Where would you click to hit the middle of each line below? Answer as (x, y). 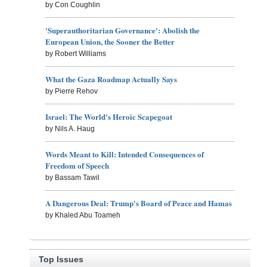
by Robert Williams (75, 53)
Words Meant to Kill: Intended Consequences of (124, 154)
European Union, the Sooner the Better (110, 41)
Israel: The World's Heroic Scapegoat (108, 116)
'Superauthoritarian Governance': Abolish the (122, 30)
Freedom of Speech (77, 165)
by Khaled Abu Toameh (83, 215)
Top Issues (61, 259)
